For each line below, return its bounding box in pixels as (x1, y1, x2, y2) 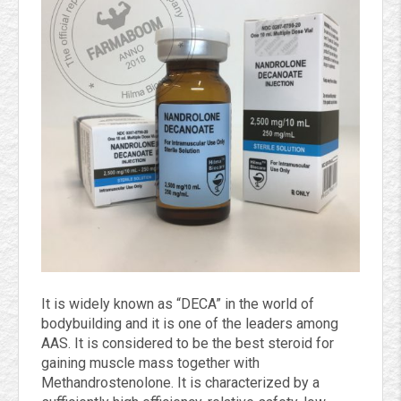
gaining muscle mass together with (41, 354, 260, 372)
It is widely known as (41, 295, 173, 313)
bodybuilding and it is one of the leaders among (41, 315, 338, 333)
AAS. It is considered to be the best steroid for (41, 335, 334, 353)
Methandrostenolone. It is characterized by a (41, 374, 320, 392)
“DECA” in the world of (176, 295, 314, 313)
